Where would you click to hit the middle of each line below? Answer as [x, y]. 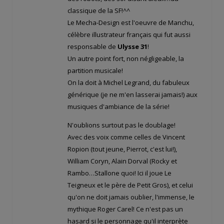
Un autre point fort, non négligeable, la [126, 59]
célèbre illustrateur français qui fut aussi [129, 35]
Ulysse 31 [132, 47]
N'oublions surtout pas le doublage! [121, 125]
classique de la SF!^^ [99, 11]
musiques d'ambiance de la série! [118, 107]
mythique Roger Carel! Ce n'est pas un [125, 209]
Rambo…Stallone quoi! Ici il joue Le [119, 173]
